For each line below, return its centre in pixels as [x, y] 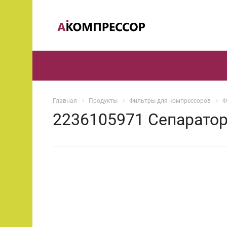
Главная [65, 101]
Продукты [103, 101]
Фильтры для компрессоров [170, 101]
